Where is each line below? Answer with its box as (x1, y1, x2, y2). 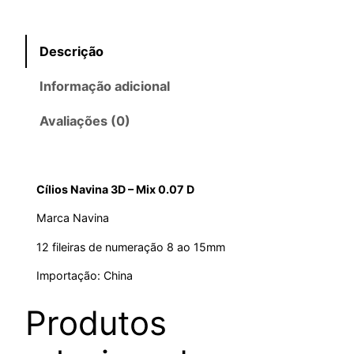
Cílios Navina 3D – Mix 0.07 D (36, 183, 195, 197)
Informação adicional (40, 78, 171, 95)
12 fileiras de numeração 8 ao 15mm (36, 239, 226, 254)
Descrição (40, 43, 104, 59)
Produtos (25, 303, 167, 344)
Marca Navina (36, 211, 110, 225)
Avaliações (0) (40, 113, 131, 130)
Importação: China (36, 269, 134, 283)
